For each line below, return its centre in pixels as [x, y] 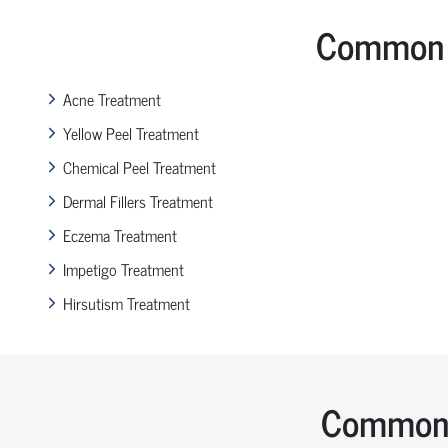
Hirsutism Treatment [126, 302]
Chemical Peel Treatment [139, 166]
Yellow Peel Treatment [130, 132]
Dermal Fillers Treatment [137, 200]
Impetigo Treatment [123, 268]
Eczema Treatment [119, 234]
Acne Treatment [111, 98]
